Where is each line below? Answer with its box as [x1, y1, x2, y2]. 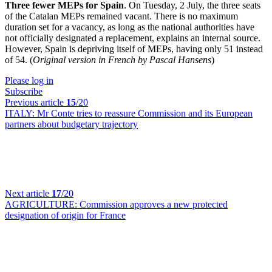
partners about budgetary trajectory [5, 119, 138, 129]
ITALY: [5, 108, 37, 118]
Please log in [5, 75, 53, 86]
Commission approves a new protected [80, 199, 228, 209]
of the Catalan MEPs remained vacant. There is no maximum [5, 11, 238, 21]
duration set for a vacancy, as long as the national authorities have [5, 22, 254, 32]
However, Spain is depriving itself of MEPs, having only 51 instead [5, 44, 263, 54]
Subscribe [5, 86, 42, 97]
